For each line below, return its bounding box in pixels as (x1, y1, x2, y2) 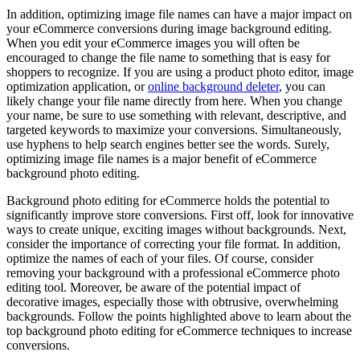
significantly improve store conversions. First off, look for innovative (6, 207, 354, 222)
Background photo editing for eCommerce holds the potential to (6, 193, 329, 207)
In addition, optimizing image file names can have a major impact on (6, 6, 352, 21)
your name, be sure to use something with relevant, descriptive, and (6, 108, 346, 122)
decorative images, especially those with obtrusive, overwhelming (6, 294, 338, 309)
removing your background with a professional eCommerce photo (6, 265, 340, 280)
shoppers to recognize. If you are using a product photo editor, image (6, 64, 354, 79)
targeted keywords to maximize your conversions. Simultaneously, (6, 122, 342, 137)
